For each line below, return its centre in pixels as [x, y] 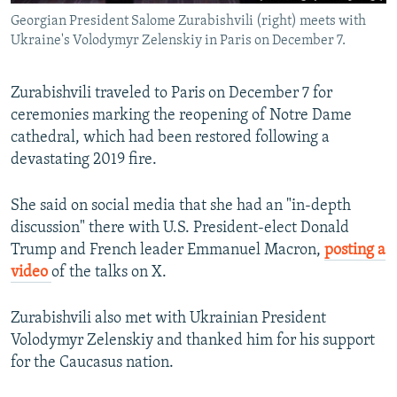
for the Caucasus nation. [92, 362]
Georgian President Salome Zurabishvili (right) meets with [188, 21]
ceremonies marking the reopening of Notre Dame [181, 115]
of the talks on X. [109, 272]
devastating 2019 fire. [84, 160]
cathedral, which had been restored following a [170, 137]
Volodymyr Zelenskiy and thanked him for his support [193, 340]
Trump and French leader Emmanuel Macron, [167, 250]
